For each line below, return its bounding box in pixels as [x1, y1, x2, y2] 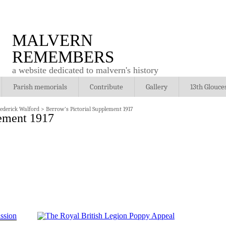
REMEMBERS [12, 48, 114, 66]
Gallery [146, 82, 167, 91]
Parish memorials [13, 82, 67, 91]
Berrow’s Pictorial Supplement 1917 [46, 105, 133, 112]
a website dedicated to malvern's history [12, 65, 158, 75]
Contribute [90, 82, 123, 91]
